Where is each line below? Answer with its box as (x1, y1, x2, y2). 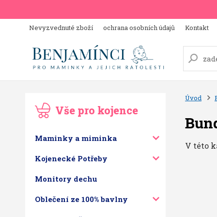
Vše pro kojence (55, 104, 138, 117)
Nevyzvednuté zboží (29, 23, 93, 32)
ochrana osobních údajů (103, 23, 175, 32)
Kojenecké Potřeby (35, 154, 108, 163)
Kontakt (185, 23, 209, 32)
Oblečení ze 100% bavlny (35, 194, 128, 204)
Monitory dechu (35, 174, 97, 184)
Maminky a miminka (35, 133, 117, 143)
